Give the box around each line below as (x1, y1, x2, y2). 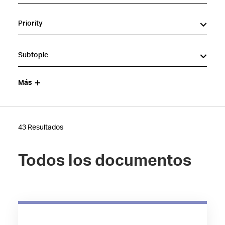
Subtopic (18, 52, 48, 59)
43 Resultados (18, 124, 63, 131)
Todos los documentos (18, 153, 191, 169)
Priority (18, 20, 43, 27)
